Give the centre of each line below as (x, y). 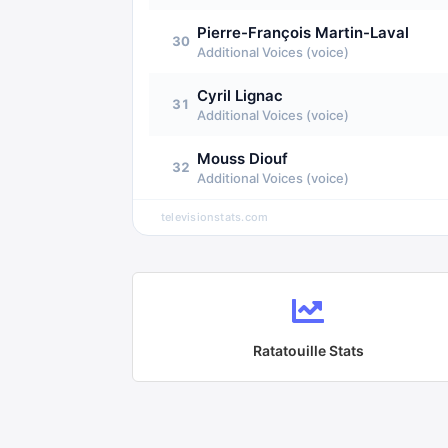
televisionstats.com (215, 217)
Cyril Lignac (240, 95)
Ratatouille (289, 350)
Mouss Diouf (242, 158)
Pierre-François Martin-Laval (303, 32)
